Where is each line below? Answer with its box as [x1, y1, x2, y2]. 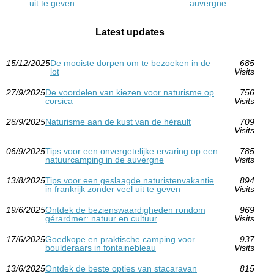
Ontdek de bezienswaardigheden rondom [45, 204, 206, 215]
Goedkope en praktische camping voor [45, 234, 195, 244]
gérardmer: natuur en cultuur [45, 213, 157, 223]
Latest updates [95, 26, 165, 37]
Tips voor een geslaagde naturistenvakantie [45, 175, 214, 185]
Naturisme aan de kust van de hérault [45, 116, 191, 127]
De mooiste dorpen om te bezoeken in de [50, 57, 210, 68]
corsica [45, 95, 73, 106]
